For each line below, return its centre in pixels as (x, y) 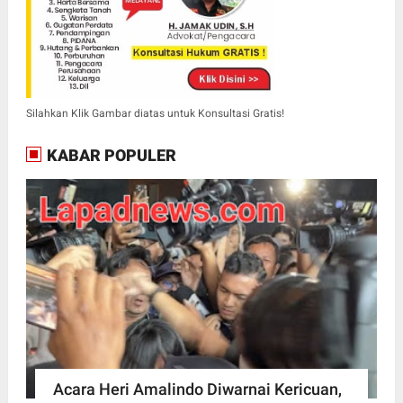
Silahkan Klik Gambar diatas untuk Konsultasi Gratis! (155, 114)
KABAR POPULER (109, 156)
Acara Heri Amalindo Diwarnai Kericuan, (197, 389)
